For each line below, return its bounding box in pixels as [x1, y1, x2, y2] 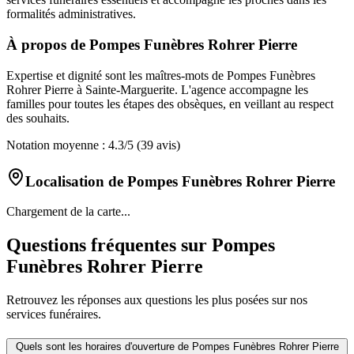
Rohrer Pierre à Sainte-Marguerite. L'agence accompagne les [6, 82, 308, 96]
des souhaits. [6, 111, 70, 125]
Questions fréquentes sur [6, 235, 212, 256]
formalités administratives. [6, 7, 136, 21]
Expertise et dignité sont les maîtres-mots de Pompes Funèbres [6, 68, 315, 82]
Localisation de [25, 172, 127, 190]
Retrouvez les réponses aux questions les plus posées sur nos [6, 293, 307, 307]
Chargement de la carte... [6, 205, 130, 219]
